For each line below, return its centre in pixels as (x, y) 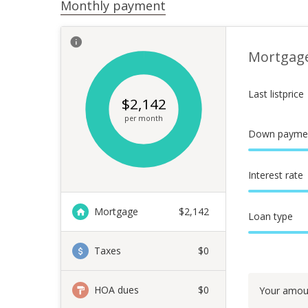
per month (143, 118)
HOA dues (117, 290)
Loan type (271, 216)
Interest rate (276, 175)
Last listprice (276, 94)
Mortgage (116, 211)
